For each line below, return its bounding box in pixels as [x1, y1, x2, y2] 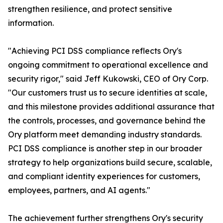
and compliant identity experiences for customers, [8, 171, 200, 182]
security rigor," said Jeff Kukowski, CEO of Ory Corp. [8, 74, 208, 84]
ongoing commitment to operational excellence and [8, 60, 208, 70]
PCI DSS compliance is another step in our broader [8, 143, 202, 154]
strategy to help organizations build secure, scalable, [8, 157, 212, 168]
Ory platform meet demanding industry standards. [8, 129, 202, 140]
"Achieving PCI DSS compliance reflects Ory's [8, 46, 182, 56]
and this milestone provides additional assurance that [8, 102, 215, 112]
